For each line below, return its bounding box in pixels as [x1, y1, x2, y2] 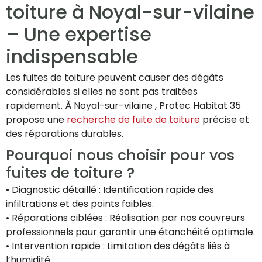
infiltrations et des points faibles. [6, 197, 154, 211]
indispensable [6, 43, 138, 70]
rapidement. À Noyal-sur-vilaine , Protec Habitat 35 [6, 99, 241, 113]
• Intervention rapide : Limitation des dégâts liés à [6, 239, 230, 253]
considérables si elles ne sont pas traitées [6, 85, 198, 99]
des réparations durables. [6, 127, 123, 141]
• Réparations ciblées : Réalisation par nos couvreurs [6, 211, 245, 225]
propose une [6, 113, 67, 127]
